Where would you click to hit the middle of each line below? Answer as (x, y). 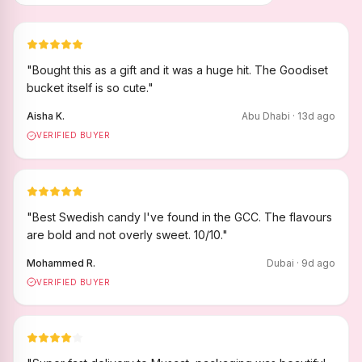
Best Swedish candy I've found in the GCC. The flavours (182, 217)
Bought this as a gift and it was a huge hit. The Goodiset (180, 70)
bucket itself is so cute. (87, 88)
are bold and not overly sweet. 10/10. (124, 234)
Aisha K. (46, 116)
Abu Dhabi (266, 116)
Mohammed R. (61, 263)
